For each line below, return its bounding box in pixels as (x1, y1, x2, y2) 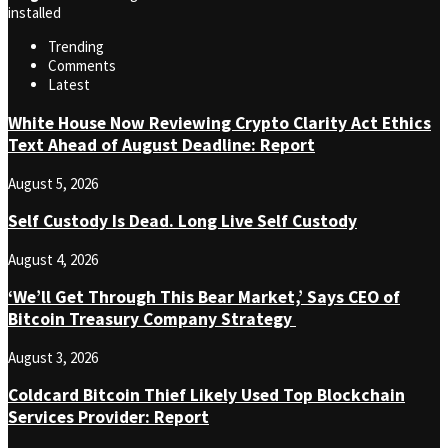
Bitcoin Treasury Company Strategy (8, 308, 296, 331)
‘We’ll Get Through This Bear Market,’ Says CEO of (8, 286, 400, 309)
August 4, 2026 (8, 249, 98, 269)
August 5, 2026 (8, 173, 98, 193)
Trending (48, 37, 104, 57)
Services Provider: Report (8, 406, 209, 429)
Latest (48, 75, 90, 95)
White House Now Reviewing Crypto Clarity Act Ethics (8, 112, 431, 134)
